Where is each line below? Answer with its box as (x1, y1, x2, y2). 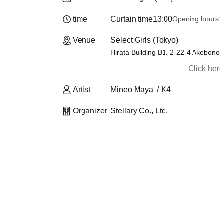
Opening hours (172, 15, 219, 23)
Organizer (73, 107, 107, 115)
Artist (73, 85, 90, 94)
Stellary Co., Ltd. (110, 107, 168, 115)
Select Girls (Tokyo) (110, 36, 178, 44)
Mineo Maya (110, 85, 153, 94)
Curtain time (110, 15, 153, 23)
